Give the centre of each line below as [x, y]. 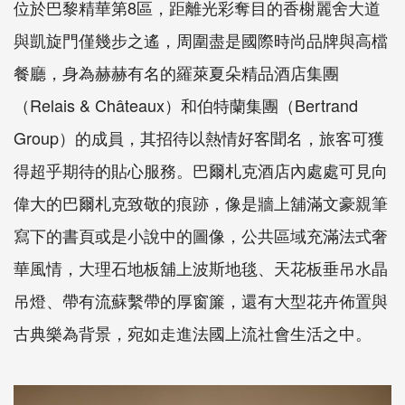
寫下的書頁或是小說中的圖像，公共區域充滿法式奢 [201, 235]
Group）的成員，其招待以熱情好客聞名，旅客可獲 [199, 138]
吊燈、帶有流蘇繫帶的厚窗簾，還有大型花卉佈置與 [201, 301]
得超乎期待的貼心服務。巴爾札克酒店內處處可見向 [201, 170]
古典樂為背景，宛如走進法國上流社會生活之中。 [193, 333]
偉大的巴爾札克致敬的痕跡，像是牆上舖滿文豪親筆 [201, 203]
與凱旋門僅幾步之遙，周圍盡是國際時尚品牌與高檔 [201, 40]
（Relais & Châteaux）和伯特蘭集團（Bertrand [186, 105]
